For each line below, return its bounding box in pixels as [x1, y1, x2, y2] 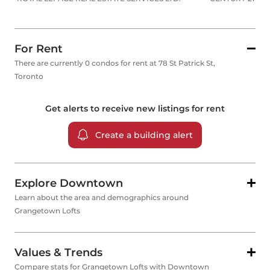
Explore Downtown [14, 177, 123, 190]
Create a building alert [95, 130, 193, 141]
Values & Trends [14, 246, 102, 260]
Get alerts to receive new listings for [45, 103, 206, 115]
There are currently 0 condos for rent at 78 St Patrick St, [14, 58, 215, 68]
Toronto [14, 72, 43, 81]
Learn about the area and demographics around [14, 193, 189, 202]
